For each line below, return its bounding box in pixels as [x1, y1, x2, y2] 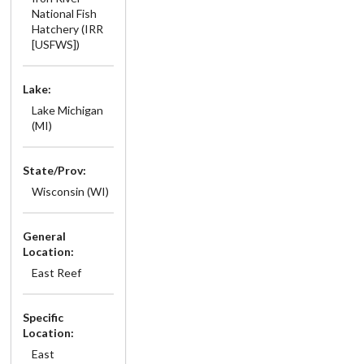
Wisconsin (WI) [31, 184, 109, 198]
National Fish [31, 6, 97, 20]
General [23, 228, 66, 243]
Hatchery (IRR [31, 21, 103, 36]
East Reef [31, 265, 81, 279]
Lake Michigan [31, 102, 103, 117]
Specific [23, 310, 63, 324]
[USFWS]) [31, 37, 80, 51]
